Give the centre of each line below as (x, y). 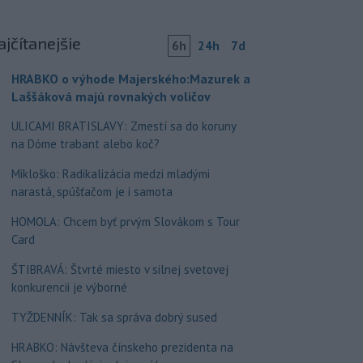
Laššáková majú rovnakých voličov (111, 96)
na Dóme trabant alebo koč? (85, 144)
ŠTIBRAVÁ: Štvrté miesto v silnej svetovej (120, 269)
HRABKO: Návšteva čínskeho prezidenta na (122, 347)
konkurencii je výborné (69, 287)
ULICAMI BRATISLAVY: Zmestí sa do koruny (123, 126)
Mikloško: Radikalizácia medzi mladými (110, 174)
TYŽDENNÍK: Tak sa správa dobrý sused (114, 317)
